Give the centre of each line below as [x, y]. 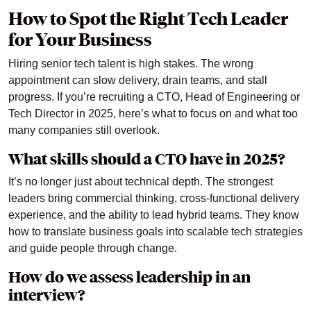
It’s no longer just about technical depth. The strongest [141, 182]
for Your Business [80, 40]
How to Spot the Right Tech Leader [148, 19]
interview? [47, 295]
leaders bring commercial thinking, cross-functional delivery [154, 199]
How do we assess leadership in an [129, 277]
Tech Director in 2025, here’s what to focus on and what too [153, 114]
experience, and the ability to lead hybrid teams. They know [154, 215]
